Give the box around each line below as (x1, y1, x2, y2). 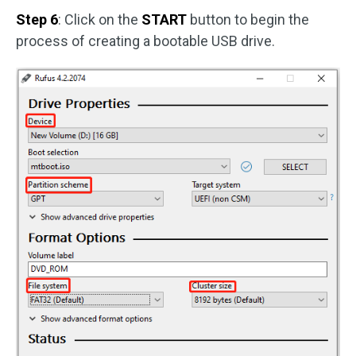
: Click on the (58, 11, 141, 29)
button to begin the (190, 11, 309, 29)
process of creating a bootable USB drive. (16, 33, 275, 50)
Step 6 (16, 11, 58, 29)
